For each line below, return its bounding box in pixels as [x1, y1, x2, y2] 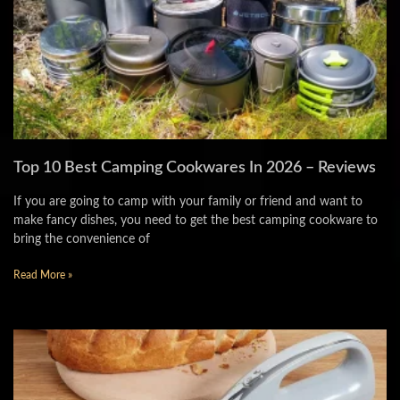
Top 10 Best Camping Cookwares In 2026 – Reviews [13, 160, 376, 176]
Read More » [13, 270, 72, 280]
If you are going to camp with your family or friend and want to [13, 196, 362, 208]
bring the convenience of [13, 233, 150, 246]
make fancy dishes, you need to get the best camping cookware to [13, 214, 378, 227]
